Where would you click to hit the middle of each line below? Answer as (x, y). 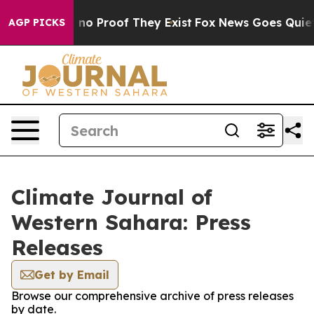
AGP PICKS (37, 22)
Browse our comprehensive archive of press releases (152, 296)
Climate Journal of (112, 197)
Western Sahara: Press (131, 222)
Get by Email (72, 275)
